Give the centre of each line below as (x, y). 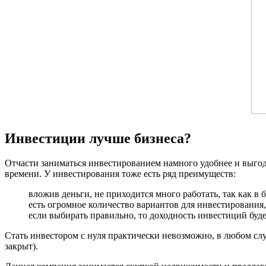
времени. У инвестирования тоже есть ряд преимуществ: (120, 174)
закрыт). (21, 246)
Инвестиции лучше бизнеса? (98, 138)
